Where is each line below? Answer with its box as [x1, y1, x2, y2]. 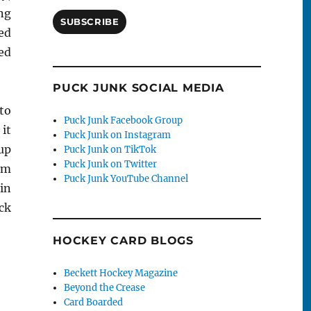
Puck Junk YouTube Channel [64, 173, 189, 185]
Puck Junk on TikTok [64, 144, 157, 156]
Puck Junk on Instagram [64, 129, 171, 142]
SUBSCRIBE [60, 16, 119, 28]
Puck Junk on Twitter [64, 158, 158, 171]
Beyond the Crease [64, 281, 146, 294]
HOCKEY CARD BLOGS [53, 233, 194, 247]
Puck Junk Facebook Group [64, 115, 183, 127]
